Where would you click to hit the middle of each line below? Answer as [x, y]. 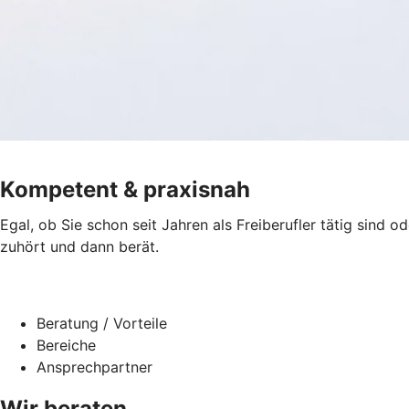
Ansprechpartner [94, 367]
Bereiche [66, 345]
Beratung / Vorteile [102, 323]
